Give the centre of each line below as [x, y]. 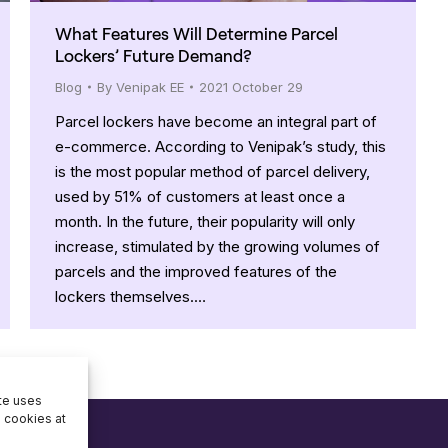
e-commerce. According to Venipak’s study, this [220, 146]
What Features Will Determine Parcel [196, 32]
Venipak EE [150, 86]
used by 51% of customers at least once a [200, 196]
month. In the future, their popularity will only [205, 221]
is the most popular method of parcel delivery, [212, 171]
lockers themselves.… [130, 296]
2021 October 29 [251, 86]
